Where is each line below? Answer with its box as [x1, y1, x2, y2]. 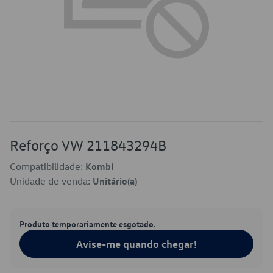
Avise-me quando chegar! [76, 237, 197, 250]
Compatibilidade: [10, 160, 85, 172]
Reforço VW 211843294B [10, 136, 166, 154]
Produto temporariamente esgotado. [19, 218, 156, 229]
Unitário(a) [93, 175, 137, 187]
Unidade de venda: [10, 175, 93, 187]
